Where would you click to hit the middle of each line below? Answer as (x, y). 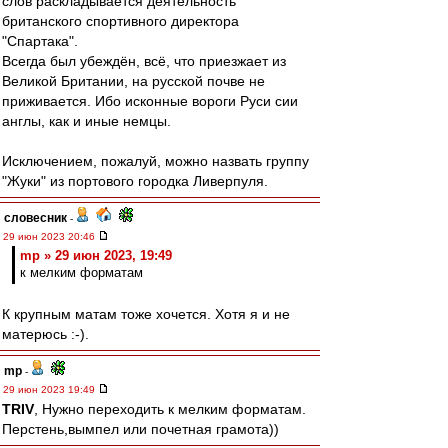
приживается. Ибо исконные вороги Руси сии (150, 101)
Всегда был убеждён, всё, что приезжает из (144, 61)
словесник (35, 218)
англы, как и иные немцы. (86, 121)
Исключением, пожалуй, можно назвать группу (155, 161)
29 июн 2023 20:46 (50, 236)
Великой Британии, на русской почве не (133, 81)
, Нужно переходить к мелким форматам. (170, 409)
